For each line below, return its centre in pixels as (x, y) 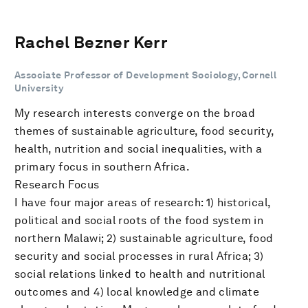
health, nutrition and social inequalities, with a (139, 148)
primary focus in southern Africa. (102, 166)
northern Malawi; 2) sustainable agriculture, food (144, 238)
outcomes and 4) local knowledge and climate (137, 291)
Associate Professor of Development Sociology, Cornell (146, 75)
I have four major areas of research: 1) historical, (143, 202)
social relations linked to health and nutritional (140, 274)
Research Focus (57, 184)
